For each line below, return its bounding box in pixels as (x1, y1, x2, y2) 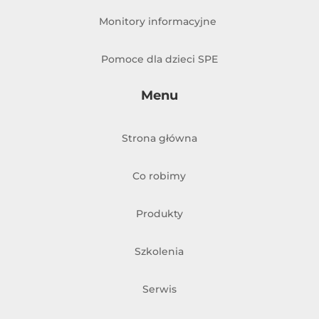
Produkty (135, 207, 183, 221)
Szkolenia (135, 245, 184, 258)
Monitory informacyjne (99, 15, 220, 28)
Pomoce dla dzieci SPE (100, 53, 218, 66)
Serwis (142, 283, 177, 296)
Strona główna (121, 132, 197, 145)
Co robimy (132, 169, 187, 183)
